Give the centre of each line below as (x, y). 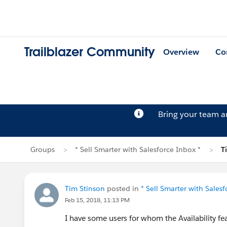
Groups (43, 149)
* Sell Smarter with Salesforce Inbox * (138, 149)
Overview (181, 52)
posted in (123, 188)
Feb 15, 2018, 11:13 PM (97, 200)
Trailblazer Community (90, 52)
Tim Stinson (85, 188)
